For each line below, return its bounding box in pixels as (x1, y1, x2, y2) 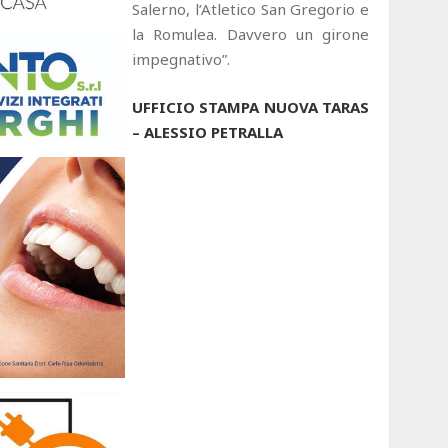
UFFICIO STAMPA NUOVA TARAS (132, 96, 370, 117)
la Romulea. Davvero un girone (132, 23, 370, 44)
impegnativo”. (132, 48, 230, 69)
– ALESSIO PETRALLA (132, 121, 283, 142)
